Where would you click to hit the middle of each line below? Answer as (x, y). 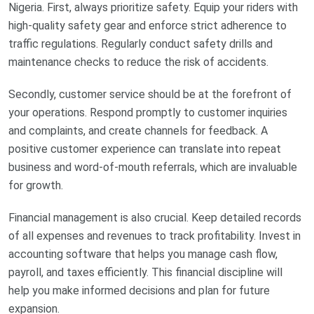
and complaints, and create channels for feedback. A (138, 131)
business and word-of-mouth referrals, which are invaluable (153, 168)
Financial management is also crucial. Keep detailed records (155, 218)
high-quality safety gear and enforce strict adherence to (148, 26)
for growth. (36, 186)
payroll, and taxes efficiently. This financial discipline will (145, 273)
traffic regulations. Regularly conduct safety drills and (141, 44)
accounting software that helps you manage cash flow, (143, 254)
